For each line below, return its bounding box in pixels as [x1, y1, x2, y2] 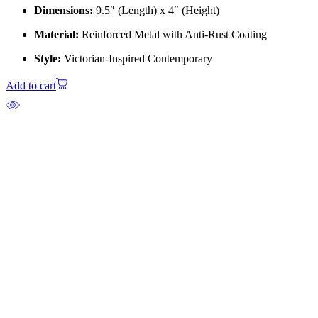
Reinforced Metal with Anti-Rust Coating [79, 28, 267, 41]
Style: [34, 53, 61, 65]
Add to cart [6, 79, 56, 92]
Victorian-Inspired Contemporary [61, 53, 212, 65]
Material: [34, 28, 79, 41]
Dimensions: [34, 4, 93, 17]
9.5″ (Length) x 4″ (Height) [93, 4, 219, 17]
